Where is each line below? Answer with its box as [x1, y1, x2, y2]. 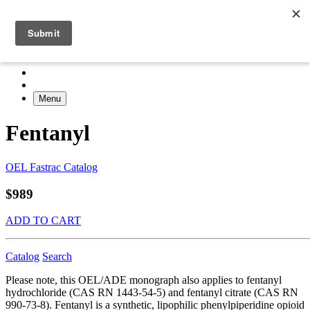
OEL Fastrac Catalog [6, 161, 98, 173]
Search [42, 250, 72, 263]
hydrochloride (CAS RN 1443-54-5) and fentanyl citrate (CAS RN [6, 286, 298, 299]
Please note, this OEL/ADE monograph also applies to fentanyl [6, 274, 282, 286]
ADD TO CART [6, 215, 81, 227]
